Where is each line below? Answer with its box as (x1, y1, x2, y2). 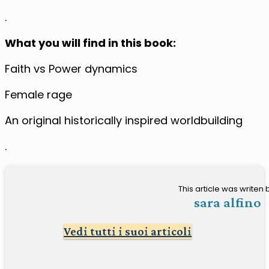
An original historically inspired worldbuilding (5, 112, 243, 128)
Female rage (5, 86, 72, 102)
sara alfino (194, 194, 262, 210)
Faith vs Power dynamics (5, 61, 138, 76)
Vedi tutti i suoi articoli (64, 224, 192, 238)
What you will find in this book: (5, 35, 176, 50)
